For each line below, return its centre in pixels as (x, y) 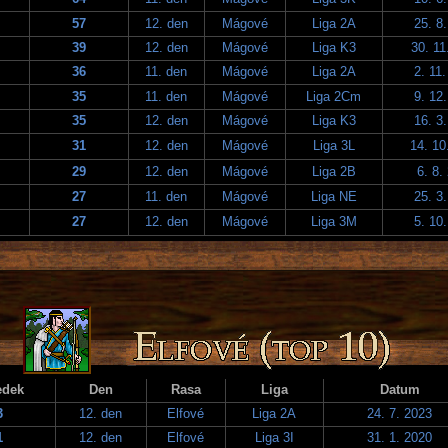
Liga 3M (333, 221)
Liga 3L (333, 145)
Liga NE (333, 196)
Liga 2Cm (333, 96)
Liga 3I (274, 437)
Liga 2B (333, 171)
